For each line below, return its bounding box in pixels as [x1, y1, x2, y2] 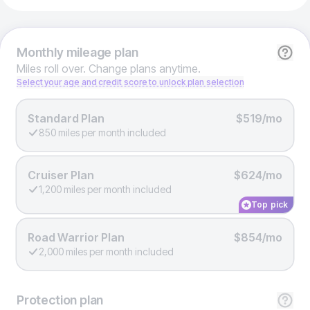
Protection [17, 292, 77, 307]
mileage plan [63, 44, 138, 60]
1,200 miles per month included [39, 183, 172, 195]
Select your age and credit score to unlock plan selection [17, 76, 244, 87]
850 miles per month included [39, 126, 166, 138]
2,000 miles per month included [39, 245, 174, 257]
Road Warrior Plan [28, 230, 125, 244]
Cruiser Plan [28, 167, 94, 182]
